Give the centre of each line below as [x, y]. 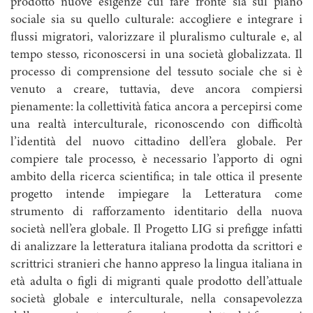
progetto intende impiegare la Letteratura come [156, 195]
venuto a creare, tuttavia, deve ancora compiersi [156, 90]
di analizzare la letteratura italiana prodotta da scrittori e [156, 247]
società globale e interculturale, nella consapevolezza [156, 300]
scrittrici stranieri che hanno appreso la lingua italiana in [156, 265]
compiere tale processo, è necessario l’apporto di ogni [156, 160]
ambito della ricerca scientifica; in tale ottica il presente [156, 177]
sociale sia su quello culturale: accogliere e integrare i [156, 20]
